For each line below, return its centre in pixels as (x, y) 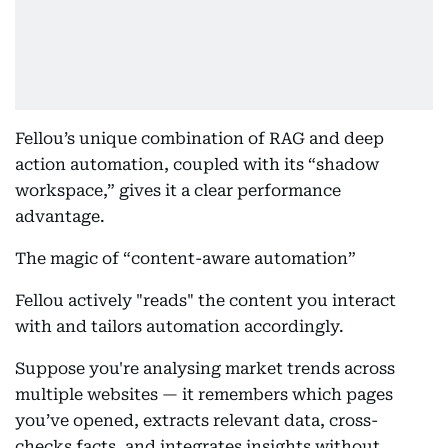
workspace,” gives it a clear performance (178, 190)
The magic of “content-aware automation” (185, 258)
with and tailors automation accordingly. (181, 326)
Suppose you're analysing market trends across (205, 368)
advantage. (60, 216)
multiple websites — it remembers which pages (204, 394)
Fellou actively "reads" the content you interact (205, 300)
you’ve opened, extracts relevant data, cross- (196, 420)
